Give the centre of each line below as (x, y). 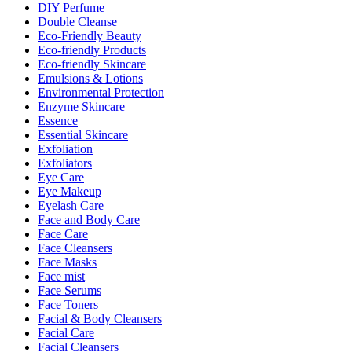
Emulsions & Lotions (90, 79)
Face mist (61, 277)
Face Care (63, 234)
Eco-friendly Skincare (92, 64)
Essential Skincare (83, 135)
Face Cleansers (75, 248)
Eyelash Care (71, 206)
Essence (58, 121)
